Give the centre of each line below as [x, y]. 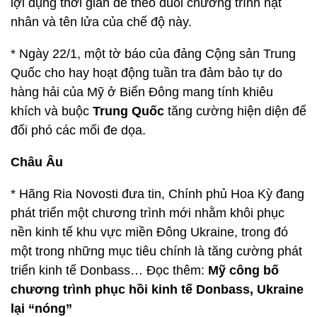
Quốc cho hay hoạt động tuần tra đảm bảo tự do [146, 73]
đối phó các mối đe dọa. [78, 130]
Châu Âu [37, 162]
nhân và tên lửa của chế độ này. [101, 22]
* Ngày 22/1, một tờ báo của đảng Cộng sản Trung [153, 54]
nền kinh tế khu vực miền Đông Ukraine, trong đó [149, 232]
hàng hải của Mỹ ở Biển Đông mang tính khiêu [142, 92]
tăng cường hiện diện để [235, 111]
